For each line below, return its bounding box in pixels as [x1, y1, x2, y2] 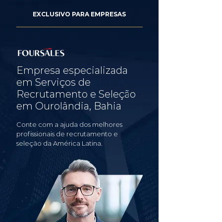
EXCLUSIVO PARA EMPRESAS [33, 10, 126, 18]
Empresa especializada [16, 64, 128, 76]
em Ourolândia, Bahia [16, 100, 121, 112]
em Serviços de [16, 76, 91, 88]
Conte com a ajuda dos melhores [16, 120, 122, 128]
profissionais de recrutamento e [16, 130, 118, 138]
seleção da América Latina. [16, 139, 103, 147]
